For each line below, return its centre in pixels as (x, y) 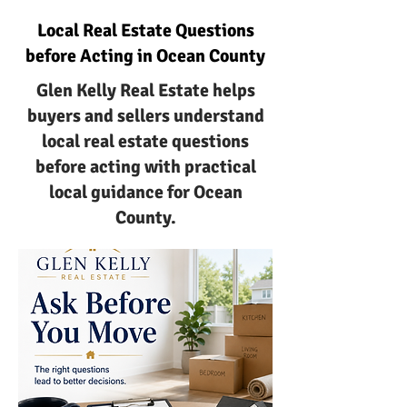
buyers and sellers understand (145, 116)
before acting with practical (145, 167)
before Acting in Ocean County (145, 56)
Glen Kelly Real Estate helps (145, 90)
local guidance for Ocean (145, 192)
